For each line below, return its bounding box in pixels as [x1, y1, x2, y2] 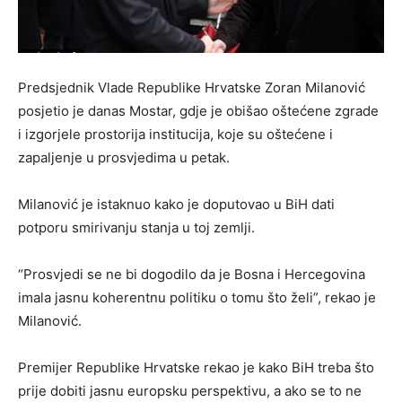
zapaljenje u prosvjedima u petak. [18, 149, 230, 166]
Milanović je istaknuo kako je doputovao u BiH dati [18, 196, 335, 213]
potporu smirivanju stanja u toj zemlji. [18, 219, 255, 236]
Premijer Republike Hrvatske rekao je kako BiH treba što [18, 359, 374, 376]
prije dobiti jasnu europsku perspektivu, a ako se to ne [18, 382, 362, 399]
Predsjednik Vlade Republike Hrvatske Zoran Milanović [18, 79, 365, 96]
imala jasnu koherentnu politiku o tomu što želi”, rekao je [18, 289, 376, 306]
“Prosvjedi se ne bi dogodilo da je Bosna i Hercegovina [18, 266, 365, 283]
